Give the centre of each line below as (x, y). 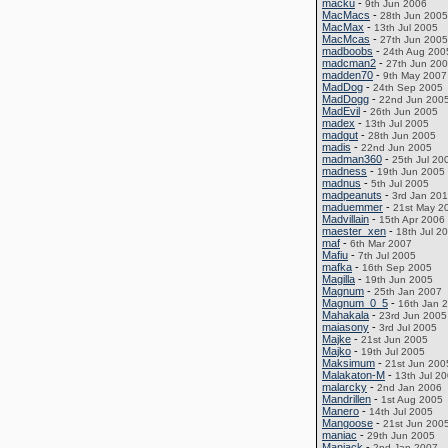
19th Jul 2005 (393, 351)
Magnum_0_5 (355, 303)
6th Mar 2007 (381, 243)
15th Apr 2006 (412, 219)
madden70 (347, 75)
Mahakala (345, 315)
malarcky (344, 387)
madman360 (352, 159)
